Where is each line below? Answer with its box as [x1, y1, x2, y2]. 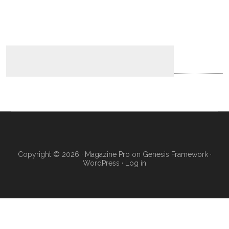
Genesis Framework [142, 150, 208, 158]
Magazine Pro [84, 150, 130, 158]
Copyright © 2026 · [17, 150, 85, 158]
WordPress [83, 159, 120, 167]
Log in [125, 159, 146, 167]
